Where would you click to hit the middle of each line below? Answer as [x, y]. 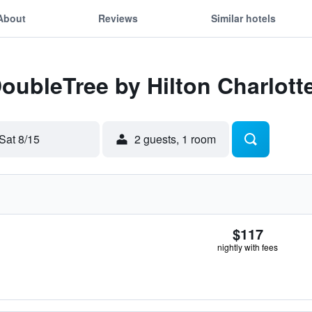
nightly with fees [248, 247]
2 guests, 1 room [175, 139]
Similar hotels [243, 18]
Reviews [118, 18]
